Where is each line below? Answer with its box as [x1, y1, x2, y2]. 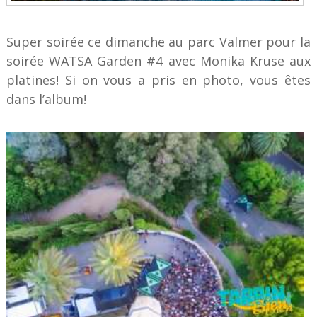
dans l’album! [6, 91, 86, 108]
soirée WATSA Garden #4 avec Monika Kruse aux [6, 52, 311, 70]
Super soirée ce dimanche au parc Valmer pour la [6, 33, 311, 51]
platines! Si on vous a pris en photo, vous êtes [6, 71, 311, 89]
